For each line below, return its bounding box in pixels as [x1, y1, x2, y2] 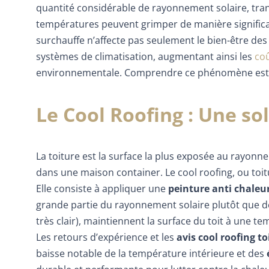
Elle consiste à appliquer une [36, 181, 168, 195]
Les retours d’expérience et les [36, 230, 177, 244]
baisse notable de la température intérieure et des [36, 246, 267, 260]
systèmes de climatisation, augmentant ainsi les [36, 49, 255, 63]
